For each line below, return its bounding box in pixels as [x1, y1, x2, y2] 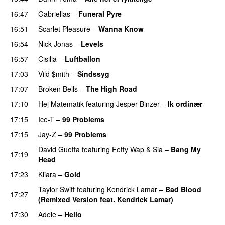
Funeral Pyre [78, 8, 122, 19]
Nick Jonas [38, 38, 73, 49]
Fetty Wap [112, 144, 144, 154]
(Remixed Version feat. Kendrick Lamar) [38, 194, 173, 204]
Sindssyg [77, 68, 109, 79]
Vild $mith [38, 68, 69, 79]
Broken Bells [38, 83, 78, 94]
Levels [81, 38, 103, 49]
